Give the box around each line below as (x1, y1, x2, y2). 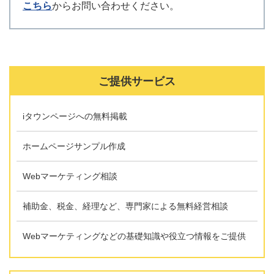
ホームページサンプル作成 (23, 141, 125, 151)
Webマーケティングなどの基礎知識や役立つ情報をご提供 (23, 231, 246, 241)
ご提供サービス (98, 75, 176, 87)
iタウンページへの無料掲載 (23, 111, 127, 121)
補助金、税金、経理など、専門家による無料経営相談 (23, 201, 228, 211)
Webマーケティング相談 (23, 171, 117, 181)
